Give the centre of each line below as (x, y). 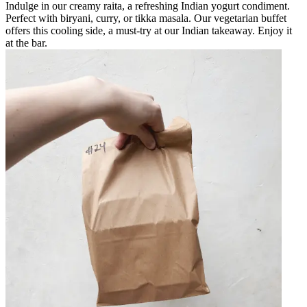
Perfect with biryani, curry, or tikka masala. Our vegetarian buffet (146, 18)
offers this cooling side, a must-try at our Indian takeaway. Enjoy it (149, 30)
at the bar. (26, 42)
